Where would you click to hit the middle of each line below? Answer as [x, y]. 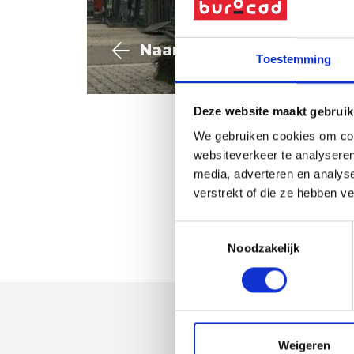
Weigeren [304, 345]
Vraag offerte [294, 204]
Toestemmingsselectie [233, 230]
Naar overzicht [203, 50]
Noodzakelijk [264, 248]
